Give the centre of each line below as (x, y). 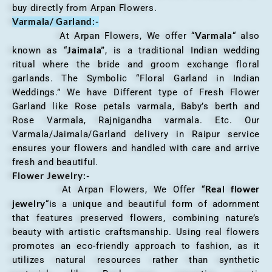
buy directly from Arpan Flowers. (85, 8)
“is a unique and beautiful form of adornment (152, 204)
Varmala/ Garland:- (56, 22)
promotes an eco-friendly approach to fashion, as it (136, 246)
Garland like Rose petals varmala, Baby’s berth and (136, 107)
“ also (246, 36)
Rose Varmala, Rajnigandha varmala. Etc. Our (136, 121)
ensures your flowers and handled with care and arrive (136, 148)
